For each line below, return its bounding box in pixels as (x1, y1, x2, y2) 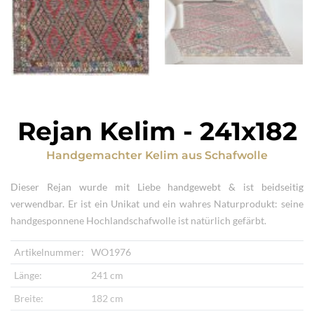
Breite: (13, 292, 43, 305)
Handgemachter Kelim (46, 149, 179, 163)
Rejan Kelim (17, 116, 176, 147)
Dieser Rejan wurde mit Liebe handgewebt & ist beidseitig (11, 181, 303, 193)
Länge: (13, 269, 42, 282)
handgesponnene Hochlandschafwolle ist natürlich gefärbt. (11, 214, 266, 227)
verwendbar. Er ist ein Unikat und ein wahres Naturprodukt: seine (11, 198, 303, 210)
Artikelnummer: (13, 246, 84, 259)
